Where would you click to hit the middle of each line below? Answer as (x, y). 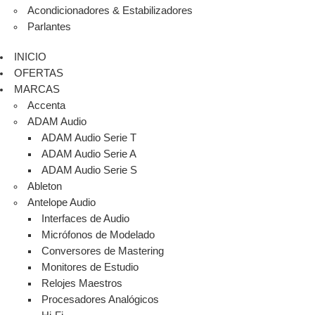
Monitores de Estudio (90, 268)
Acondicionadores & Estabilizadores (110, 11)
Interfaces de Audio (86, 219)
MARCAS (37, 90)
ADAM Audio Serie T (89, 138)
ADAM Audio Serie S (90, 171)
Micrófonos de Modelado (98, 235)
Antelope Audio (62, 203)
